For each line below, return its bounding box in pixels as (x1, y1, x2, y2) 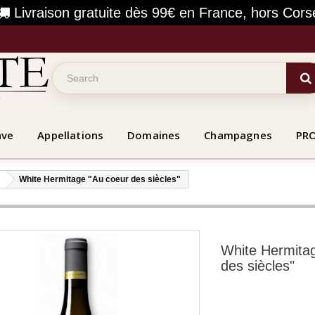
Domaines (127, 127, 181, 142)
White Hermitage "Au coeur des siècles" (19, 174, 181, 184)
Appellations (37, 127, 104, 142)
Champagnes (204, 127, 272, 142)
